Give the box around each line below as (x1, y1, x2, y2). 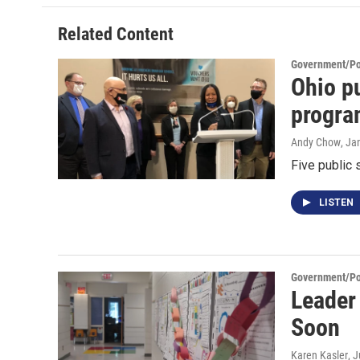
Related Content (58, 24, 174, 44)
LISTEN (319, 197, 356, 208)
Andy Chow (291, 136, 341, 149)
